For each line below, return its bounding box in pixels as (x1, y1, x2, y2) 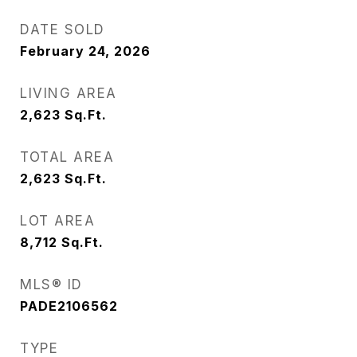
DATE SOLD (20, 22, 105, 38)
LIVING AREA (20, 85, 117, 102)
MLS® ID (20, 277, 83, 293)
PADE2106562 (20, 298, 118, 315)
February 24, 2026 (20, 43, 151, 60)
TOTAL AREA (20, 149, 114, 166)
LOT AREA (20, 213, 95, 229)
